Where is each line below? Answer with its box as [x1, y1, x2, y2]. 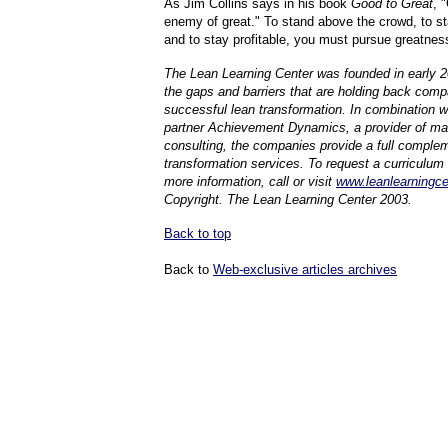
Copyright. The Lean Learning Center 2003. [164, 192, 412, 207]
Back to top [164, 226, 231, 241]
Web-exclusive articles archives [213, 262, 397, 277]
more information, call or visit [164, 174, 336, 189]
